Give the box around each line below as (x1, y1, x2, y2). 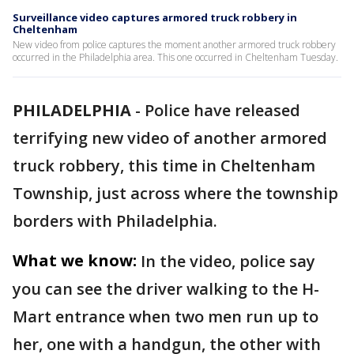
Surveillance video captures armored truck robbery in (13, 10, 297, 24)
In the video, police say (141, 250, 315, 272)
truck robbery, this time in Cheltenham (13, 155, 315, 176)
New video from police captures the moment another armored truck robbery (13, 38, 336, 51)
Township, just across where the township (13, 183, 338, 204)
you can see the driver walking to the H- (13, 278, 319, 299)
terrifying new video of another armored (13, 127, 327, 149)
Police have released (145, 100, 300, 121)
